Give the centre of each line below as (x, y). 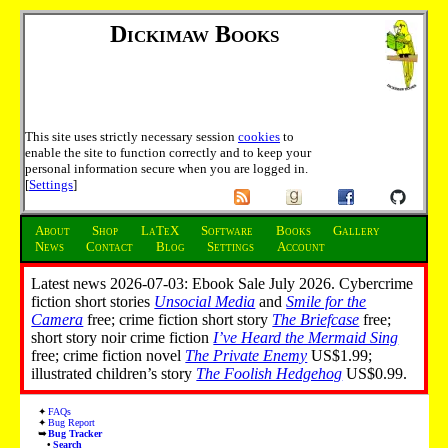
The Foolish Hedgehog (269, 373)
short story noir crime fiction (122, 337)
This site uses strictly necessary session (131, 136)
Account (300, 247)
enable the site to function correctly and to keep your (168, 152)
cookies (259, 136)
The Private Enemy (246, 355)
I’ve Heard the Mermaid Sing (306, 337)
